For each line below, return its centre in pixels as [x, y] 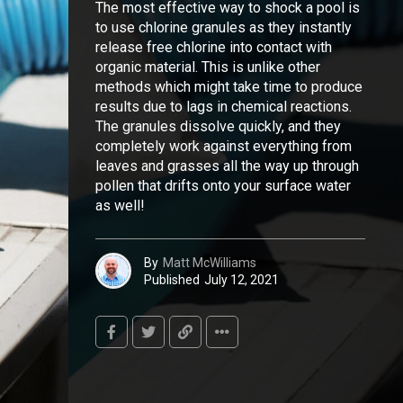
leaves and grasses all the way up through [227, 166]
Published [172, 279]
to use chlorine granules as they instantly [224, 27]
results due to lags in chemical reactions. [224, 107]
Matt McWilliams [210, 262]
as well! [120, 206]
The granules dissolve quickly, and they [218, 126]
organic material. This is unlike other [208, 67]
